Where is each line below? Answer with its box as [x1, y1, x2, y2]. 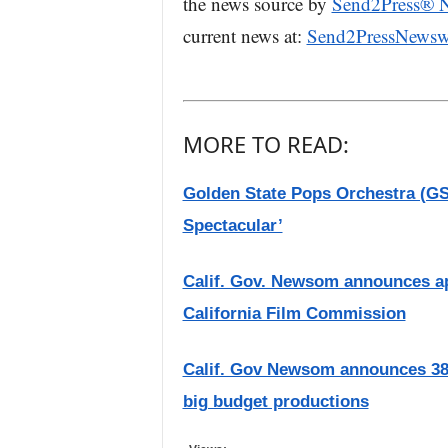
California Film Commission [182, 304, 406, 323]
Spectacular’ [182, 216, 283, 235]
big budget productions [182, 392, 369, 411]
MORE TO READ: [182, 129, 349, 159]
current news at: [182, 23, 307, 48]
